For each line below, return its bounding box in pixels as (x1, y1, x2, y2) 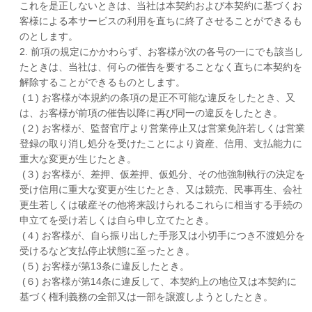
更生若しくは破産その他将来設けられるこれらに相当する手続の (19, 198, 302, 210)
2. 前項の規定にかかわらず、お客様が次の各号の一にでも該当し (19, 45, 304, 57)
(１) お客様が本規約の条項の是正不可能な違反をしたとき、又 (19, 91, 295, 103)
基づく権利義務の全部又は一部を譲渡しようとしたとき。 (19, 290, 273, 302)
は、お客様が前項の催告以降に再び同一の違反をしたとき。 (19, 107, 283, 118)
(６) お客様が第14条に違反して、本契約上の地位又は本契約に (19, 275, 297, 287)
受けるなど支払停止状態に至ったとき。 (19, 244, 195, 256)
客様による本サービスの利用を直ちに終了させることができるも (19, 15, 302, 26)
